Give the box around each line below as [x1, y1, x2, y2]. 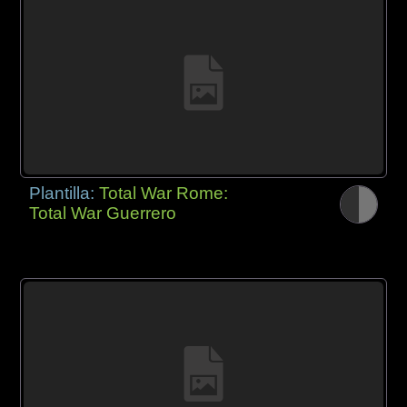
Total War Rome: [99, 184, 229, 203]
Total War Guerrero [29, 203, 177, 223]
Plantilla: [29, 184, 100, 203]
